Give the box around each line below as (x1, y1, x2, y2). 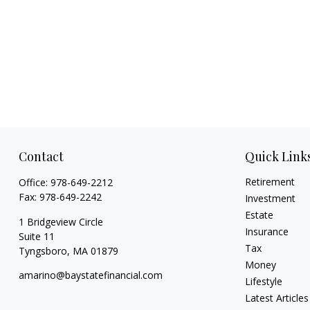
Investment (245, 192, 296, 206)
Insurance (245, 225, 289, 239)
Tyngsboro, (18, 244, 70, 258)
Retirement (245, 175, 295, 189)
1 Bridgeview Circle (18, 215, 103, 229)
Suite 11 (18, 230, 55, 244)
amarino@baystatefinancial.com (18, 268, 163, 282)
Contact (18, 148, 64, 165)
